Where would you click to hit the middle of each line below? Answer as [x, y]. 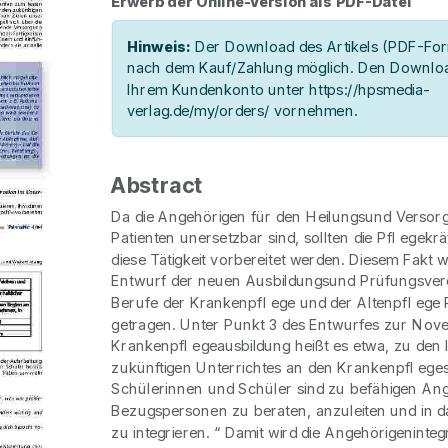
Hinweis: [158, 46]
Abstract [157, 185]
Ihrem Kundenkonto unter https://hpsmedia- [278, 89]
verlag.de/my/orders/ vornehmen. [242, 110]
